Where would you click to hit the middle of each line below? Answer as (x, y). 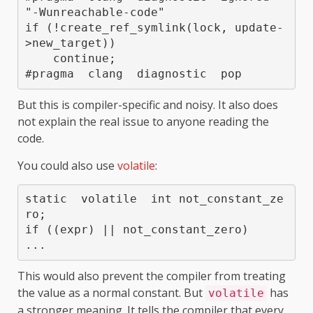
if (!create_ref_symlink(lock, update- (154, 28)
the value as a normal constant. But (111, 292)
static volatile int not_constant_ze (154, 199)
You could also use (67, 165)
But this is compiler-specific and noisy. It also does (148, 104)
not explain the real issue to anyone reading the (143, 121)
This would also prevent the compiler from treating (152, 276)
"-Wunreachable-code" (95, 13)
